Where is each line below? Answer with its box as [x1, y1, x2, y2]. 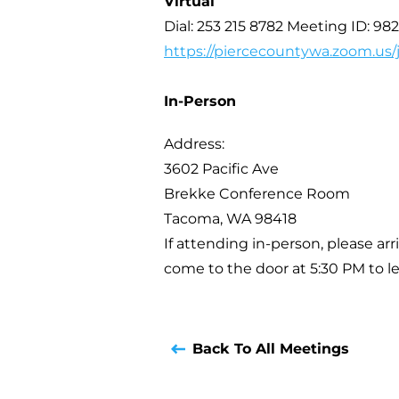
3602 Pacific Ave [164, 160, 279, 177]
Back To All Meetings [192, 340, 349, 357]
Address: [164, 135, 224, 152]
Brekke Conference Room [164, 185, 350, 202]
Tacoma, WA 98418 [164, 210, 297, 227]
